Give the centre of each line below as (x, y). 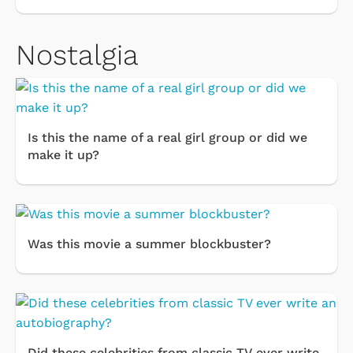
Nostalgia (77, 56)
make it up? (63, 155)
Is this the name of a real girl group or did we (167, 138)
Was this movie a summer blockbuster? (149, 244)
